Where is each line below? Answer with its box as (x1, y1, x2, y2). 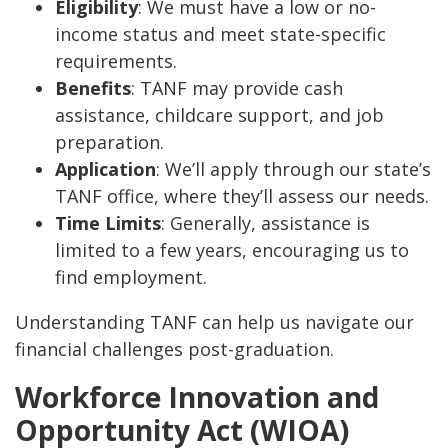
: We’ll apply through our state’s (156, 157, 431, 182)
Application (55, 157, 156, 182)
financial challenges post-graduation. (15, 337, 334, 362)
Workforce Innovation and (15, 378, 379, 417)
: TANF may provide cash (131, 76, 343, 101)
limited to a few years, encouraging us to (55, 238, 409, 263)
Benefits (55, 76, 131, 101)
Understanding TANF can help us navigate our (15, 310, 414, 335)
